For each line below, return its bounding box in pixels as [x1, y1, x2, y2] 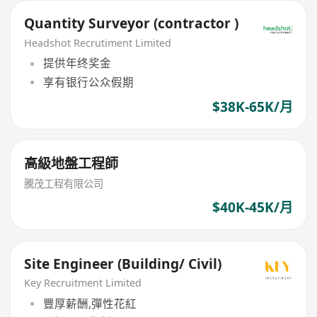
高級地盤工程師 [24, 154, 119, 173]
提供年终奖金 [42, 55, 111, 71]
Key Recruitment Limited [24, 276, 142, 290]
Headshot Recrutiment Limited [24, 35, 172, 50]
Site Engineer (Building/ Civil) [24, 254, 222, 273]
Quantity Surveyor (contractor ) [24, 14, 239, 33]
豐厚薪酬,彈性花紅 [42, 296, 137, 312]
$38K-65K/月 [212, 97, 293, 116]
